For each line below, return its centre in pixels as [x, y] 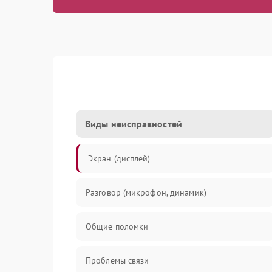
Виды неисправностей [134, 124]
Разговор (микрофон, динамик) [146, 192]
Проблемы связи [117, 260]
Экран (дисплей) [119, 158]
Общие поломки [117, 226]
